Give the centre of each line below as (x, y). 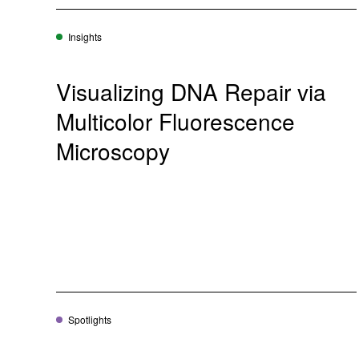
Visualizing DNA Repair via (191, 92)
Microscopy (113, 151)
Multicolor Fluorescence (175, 121)
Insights (85, 37)
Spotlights (90, 320)
